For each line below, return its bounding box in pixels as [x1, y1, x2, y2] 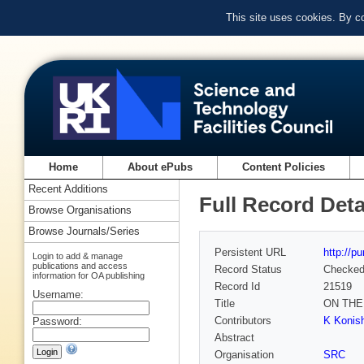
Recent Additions [28, 183, 108, 196]
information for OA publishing [32, 270, 145, 280]
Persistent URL [214, 246, 286, 259]
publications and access [32, 260, 128, 271]
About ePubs [128, 161, 193, 174]
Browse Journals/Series [28, 225, 140, 238]
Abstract [214, 331, 254, 344]
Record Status [214, 263, 282, 276]
